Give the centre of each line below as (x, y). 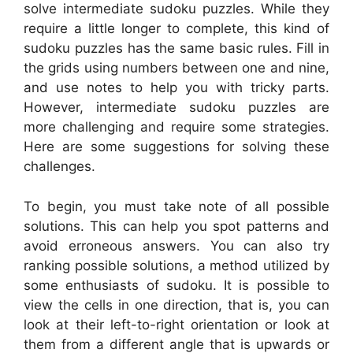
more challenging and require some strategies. (176, 127)
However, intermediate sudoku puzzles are (176, 108)
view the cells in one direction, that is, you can (176, 305)
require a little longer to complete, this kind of (176, 29)
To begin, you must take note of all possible (176, 206)
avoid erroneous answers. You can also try (176, 245)
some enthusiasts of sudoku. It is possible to (176, 285)
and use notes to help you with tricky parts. (176, 88)
